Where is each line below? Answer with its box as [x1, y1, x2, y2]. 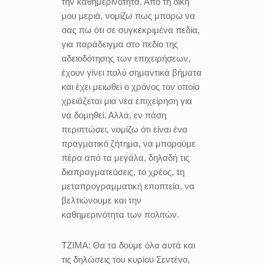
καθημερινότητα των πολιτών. [62, 209, 179, 219]
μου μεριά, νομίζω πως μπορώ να [62, 11, 195, 21]
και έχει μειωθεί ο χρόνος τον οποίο [62, 82, 199, 92]
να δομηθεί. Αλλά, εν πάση [62, 110, 166, 120]
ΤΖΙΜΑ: [62, 240, 93, 250]
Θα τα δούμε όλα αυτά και [93, 240, 195, 250]
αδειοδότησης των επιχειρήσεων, [62, 53, 190, 63]
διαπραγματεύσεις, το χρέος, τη [62, 167, 185, 177]
